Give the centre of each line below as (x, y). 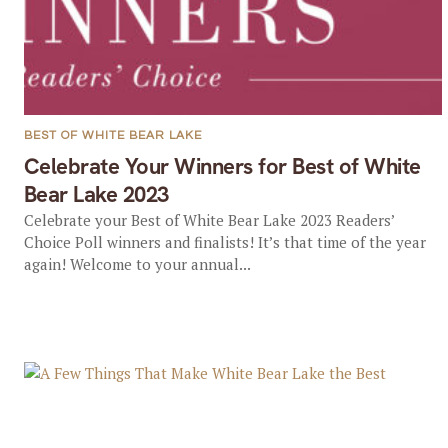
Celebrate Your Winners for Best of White (222, 166)
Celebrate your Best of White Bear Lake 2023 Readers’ (208, 220)
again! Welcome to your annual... (137, 264)
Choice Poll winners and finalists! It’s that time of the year (224, 242)
